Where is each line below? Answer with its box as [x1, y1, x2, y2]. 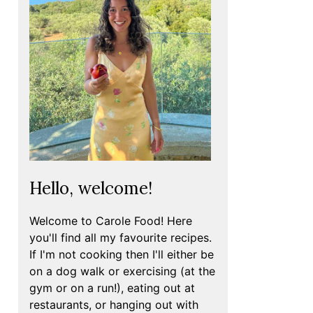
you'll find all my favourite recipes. [29, 230, 212, 245]
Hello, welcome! [29, 177, 152, 199]
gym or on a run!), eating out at [29, 280, 195, 295]
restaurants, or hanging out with [29, 297, 198, 312]
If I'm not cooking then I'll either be [29, 247, 214, 261]
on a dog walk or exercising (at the [29, 263, 215, 278]
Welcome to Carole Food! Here [29, 213, 192, 228]
